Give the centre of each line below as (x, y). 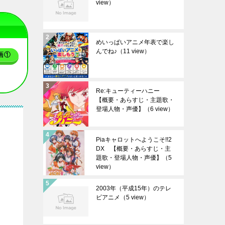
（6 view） (159, 109)
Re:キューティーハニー (131, 91)
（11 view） (134, 51)
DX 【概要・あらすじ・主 (133, 148)
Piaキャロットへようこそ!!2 (134, 139)
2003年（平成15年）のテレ (134, 188)
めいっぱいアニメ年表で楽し (135, 42)
